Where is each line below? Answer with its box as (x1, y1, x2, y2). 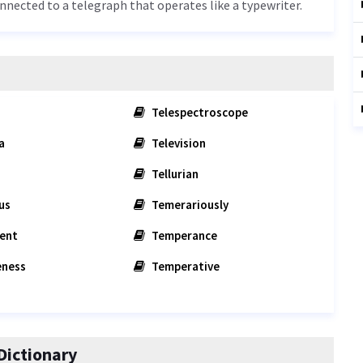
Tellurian (149, 166, 199, 181)
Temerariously (149, 197, 229, 212)
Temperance (149, 228, 218, 243)
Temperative (149, 258, 220, 274)
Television (149, 135, 207, 151)
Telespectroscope (149, 105, 249, 120)
